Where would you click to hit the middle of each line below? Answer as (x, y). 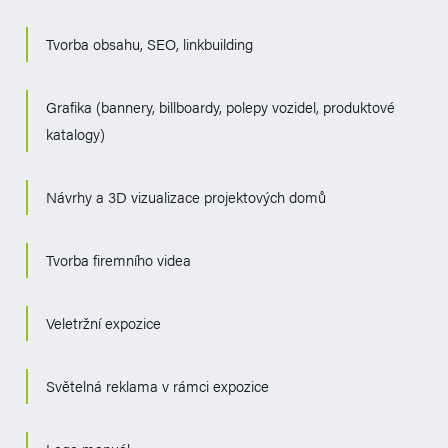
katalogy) (75, 133)
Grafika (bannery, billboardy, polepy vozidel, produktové (220, 106)
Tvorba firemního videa (118, 259)
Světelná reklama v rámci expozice (157, 385)
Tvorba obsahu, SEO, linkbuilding (149, 43)
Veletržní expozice (103, 322)
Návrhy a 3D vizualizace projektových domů (186, 196)
